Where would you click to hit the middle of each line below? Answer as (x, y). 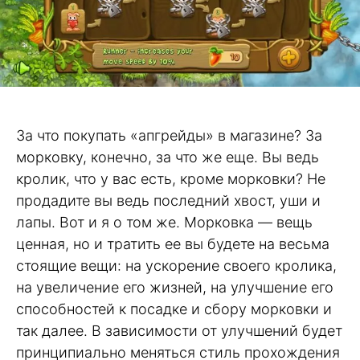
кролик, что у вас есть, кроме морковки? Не (171, 178)
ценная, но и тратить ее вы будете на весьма (173, 243)
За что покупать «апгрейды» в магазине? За (169, 135)
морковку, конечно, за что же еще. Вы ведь (168, 157)
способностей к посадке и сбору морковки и (174, 309)
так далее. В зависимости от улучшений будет (179, 330)
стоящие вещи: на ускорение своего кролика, (176, 265)
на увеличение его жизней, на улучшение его (175, 287)
